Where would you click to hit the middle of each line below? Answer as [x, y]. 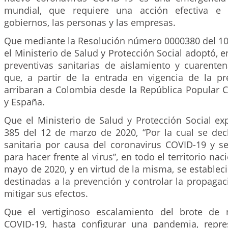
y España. [24, 102]
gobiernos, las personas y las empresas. [90, 22]
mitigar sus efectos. [46, 193]
